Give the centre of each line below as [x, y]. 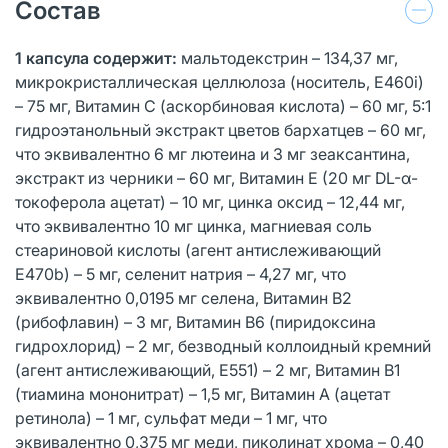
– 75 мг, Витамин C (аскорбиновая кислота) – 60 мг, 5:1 [223, 105]
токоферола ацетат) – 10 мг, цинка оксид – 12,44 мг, [210, 201]
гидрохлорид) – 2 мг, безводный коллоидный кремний [223, 345]
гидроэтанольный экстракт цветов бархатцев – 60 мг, [220, 129]
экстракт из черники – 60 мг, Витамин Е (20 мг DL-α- [216, 177]
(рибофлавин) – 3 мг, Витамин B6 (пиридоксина [195, 321]
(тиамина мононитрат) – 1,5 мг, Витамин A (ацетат [202, 393]
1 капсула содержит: [98, 57]
